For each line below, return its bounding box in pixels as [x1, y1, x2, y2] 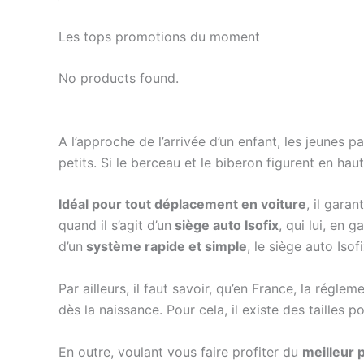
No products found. [58, 70, 179, 87]
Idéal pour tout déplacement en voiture [58, 196, 306, 213]
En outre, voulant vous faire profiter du [58, 343, 302, 360]
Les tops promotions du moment [58, 28, 260, 45]
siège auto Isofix [171, 217, 279, 234]
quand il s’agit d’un [58, 217, 171, 234]
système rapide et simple [83, 238, 247, 255]
